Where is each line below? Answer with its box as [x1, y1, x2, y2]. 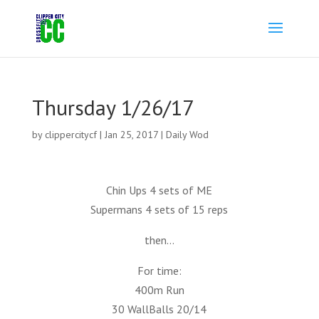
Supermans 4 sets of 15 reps [90, 202, 229, 216]
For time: [137, 263, 182, 278]
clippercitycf [44, 128, 97, 141]
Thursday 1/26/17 [31, 93, 194, 121]
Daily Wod [165, 128, 209, 141]
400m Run [134, 283, 184, 297]
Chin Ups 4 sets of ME [106, 183, 213, 197]
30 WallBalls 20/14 [112, 302, 207, 316]
